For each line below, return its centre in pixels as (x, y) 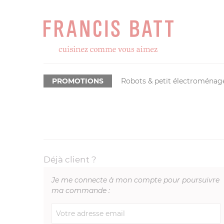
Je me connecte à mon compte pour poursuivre (135, 180)
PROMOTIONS (78, 81)
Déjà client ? (70, 159)
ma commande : (81, 190)
